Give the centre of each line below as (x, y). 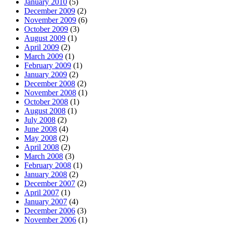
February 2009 (48, 65)
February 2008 (48, 165)
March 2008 (44, 156)
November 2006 (50, 219)
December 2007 (50, 183)
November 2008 (50, 92)
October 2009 (46, 29)
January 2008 (46, 174)
